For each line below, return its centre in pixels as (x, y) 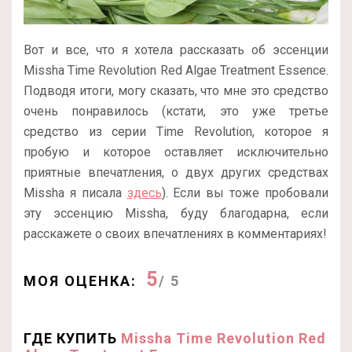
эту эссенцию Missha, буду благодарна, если (176, 213)
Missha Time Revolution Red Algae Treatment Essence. (176, 70)
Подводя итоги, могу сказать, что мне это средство (176, 90)
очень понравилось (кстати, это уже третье (176, 111)
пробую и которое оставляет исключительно (176, 152)
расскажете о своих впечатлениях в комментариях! (175, 233)
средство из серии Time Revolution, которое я (176, 131)
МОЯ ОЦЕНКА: (80, 280)
